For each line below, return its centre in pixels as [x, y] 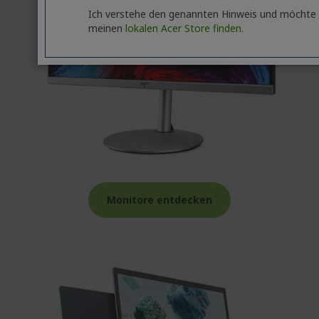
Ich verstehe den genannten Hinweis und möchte [203, 14]
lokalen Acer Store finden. [185, 28]
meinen [107, 28]
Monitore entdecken [159, 199]
